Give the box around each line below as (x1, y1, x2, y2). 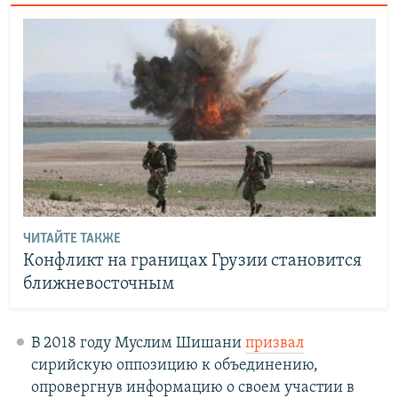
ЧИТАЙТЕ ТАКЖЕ (22, 232, 121, 247)
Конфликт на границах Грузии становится (22, 252, 362, 271)
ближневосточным (22, 275, 174, 294)
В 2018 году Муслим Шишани (30, 334, 245, 352)
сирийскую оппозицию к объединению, (30, 356, 318, 374)
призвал (244, 334, 304, 352)
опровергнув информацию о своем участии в (30, 378, 354, 396)
